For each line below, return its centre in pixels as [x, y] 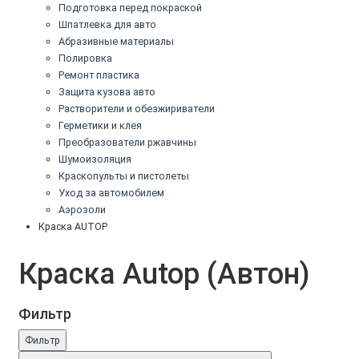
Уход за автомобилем [111, 192]
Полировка [85, 58]
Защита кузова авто [107, 91]
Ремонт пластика [99, 75]
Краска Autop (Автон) [164, 274]
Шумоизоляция [95, 159]
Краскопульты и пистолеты [124, 175]
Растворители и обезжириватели [137, 108]
